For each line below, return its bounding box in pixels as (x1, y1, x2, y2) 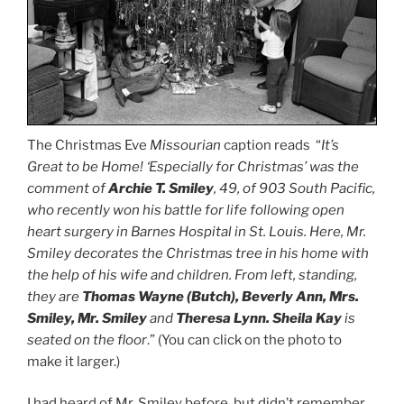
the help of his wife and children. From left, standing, (27, 266, 357, 283)
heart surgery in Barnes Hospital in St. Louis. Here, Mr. (27, 223, 366, 240)
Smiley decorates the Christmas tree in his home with (27, 244, 369, 262)
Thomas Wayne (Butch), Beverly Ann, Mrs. (82, 288, 359, 305)
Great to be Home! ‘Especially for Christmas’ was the (27, 158, 359, 175)
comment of (27, 179, 108, 197)
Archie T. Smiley (108, 179, 214, 197)
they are (27, 288, 82, 305)
